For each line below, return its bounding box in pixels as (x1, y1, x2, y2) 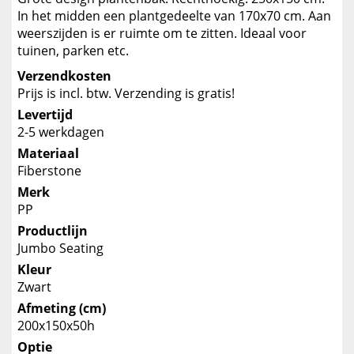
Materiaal (17, 144, 79, 162)
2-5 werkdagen (17, 122, 104, 141)
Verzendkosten (17, 66, 111, 85)
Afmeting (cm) (17, 299, 106, 317)
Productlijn (17, 221, 88, 239)
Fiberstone (17, 161, 81, 179)
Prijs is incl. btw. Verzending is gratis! (17, 84, 235, 102)
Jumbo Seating (17, 239, 104, 257)
